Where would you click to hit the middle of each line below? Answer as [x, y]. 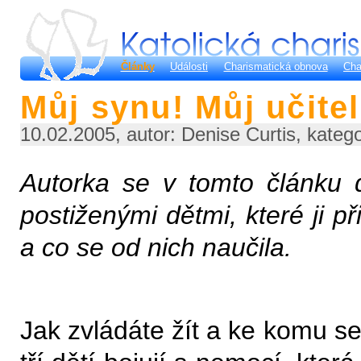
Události [189, 67]
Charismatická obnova [276, 67]
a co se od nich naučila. [156, 247]
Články [137, 67]
